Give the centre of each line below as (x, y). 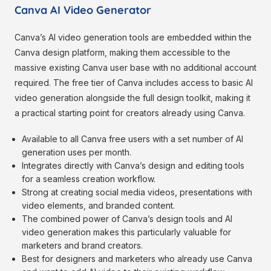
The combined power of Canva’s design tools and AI (127, 219)
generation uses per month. (77, 152)
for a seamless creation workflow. (89, 179)
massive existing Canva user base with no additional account (135, 68)
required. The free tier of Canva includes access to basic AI (134, 83)
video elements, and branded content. (99, 206)
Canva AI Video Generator (83, 10)
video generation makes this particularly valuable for (127, 232)
